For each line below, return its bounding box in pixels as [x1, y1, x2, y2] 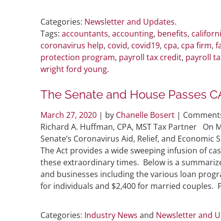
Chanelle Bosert [116, 109, 175, 120]
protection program [40, 51, 115, 63]
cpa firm [181, 39, 212, 51]
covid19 [131, 39, 160, 51]
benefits [157, 28, 187, 39]
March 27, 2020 [40, 109, 99, 120]
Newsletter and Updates [84, 16, 175, 27]
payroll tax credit [119, 51, 182, 63]
